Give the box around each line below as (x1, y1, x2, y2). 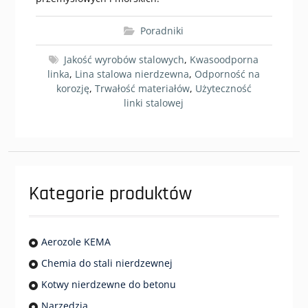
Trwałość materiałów (94, 82, 190, 95)
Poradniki (140, 24, 184, 37)
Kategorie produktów (28, 181, 192, 206)
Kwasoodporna (190, 53, 259, 66)
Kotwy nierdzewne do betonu (41, 278, 176, 291)
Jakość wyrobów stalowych (64, 53, 185, 66)
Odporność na (195, 67, 261, 80)
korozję (56, 82, 89, 95)
